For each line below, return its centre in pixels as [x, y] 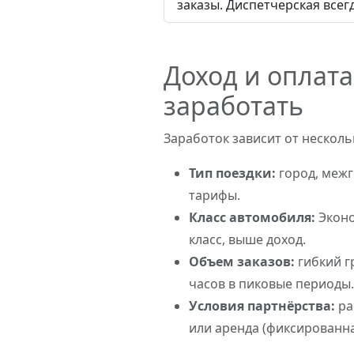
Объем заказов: [242, 262]
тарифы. [215, 195]
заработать [234, 105]
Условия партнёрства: [262, 306]
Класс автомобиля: [252, 217]
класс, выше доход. [248, 239]
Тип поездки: [233, 173]
